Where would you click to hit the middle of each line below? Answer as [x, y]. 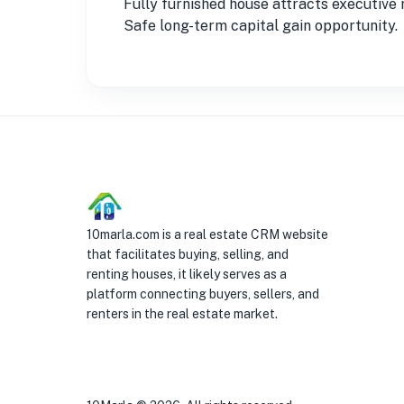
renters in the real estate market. [182, 314]
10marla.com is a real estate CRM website [207, 234]
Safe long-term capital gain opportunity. [261, 25]
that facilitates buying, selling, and [188, 254]
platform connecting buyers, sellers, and [203, 294]
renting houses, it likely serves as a [187, 274]
